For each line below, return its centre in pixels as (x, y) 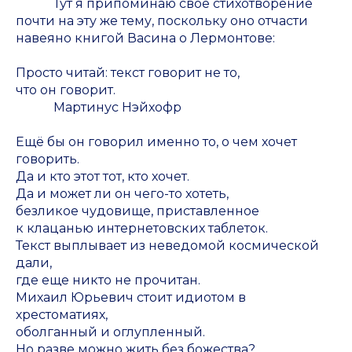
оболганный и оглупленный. (110, 332)
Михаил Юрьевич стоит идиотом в (131, 298)
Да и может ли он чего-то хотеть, (122, 194)
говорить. (48, 159)
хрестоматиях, (62, 315)
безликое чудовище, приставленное (137, 211)
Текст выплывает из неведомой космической (167, 246)
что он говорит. (66, 90)
